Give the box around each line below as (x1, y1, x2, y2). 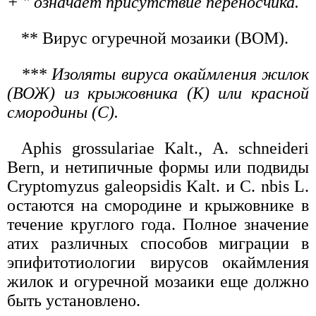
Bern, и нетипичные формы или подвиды (7, 157, 309, 176)
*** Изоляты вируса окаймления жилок (21, 64, 309, 83)
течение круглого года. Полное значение (7, 214, 309, 233)
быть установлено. (7, 291, 140, 310)
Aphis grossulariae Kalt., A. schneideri (21, 138, 309, 157)
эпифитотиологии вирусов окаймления (7, 253, 309, 272)
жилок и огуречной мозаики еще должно (7, 272, 309, 291)
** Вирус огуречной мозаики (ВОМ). (21, 28, 288, 47)
